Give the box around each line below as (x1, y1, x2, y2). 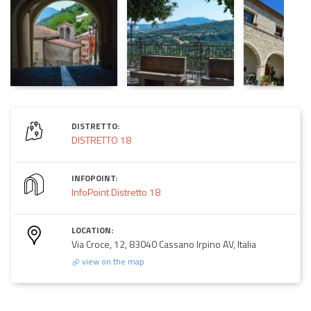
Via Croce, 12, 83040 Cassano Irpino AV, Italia (72, 236, 256, 251)
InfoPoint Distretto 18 (72, 184, 160, 199)
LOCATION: (72, 223, 113, 237)
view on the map (80, 254, 144, 268)
